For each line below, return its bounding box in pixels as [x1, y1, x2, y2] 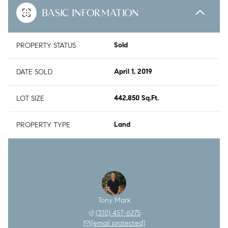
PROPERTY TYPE [16, 120, 70, 129]
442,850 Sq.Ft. [114, 95, 159, 102]
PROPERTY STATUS [16, 41, 76, 50]
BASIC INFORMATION [42, 6, 139, 19]
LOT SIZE [16, 94, 44, 103]
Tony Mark [97, 195, 131, 205]
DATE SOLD [16, 67, 52, 76]
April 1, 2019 [114, 68, 152, 76]
